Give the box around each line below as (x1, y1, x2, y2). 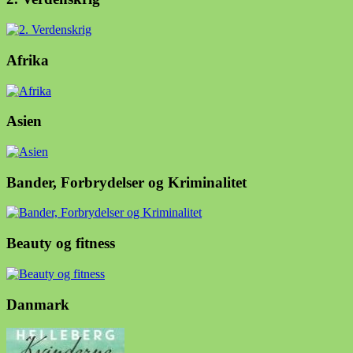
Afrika (6, 51, 49, 69)
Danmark (6, 295, 69, 313)
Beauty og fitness (6, 235, 115, 252)
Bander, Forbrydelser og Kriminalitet (6, 173, 247, 191)
